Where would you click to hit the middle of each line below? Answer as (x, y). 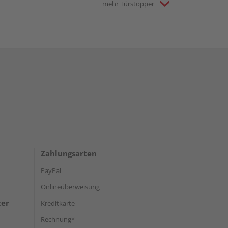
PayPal (51, 170)
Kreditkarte (58, 203)
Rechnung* (58, 219)
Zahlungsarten (69, 153)
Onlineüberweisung (70, 187)
